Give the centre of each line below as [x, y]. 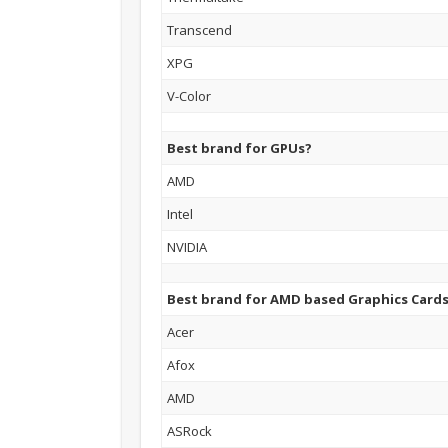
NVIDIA [187, 246]
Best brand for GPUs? [240, 147]
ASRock [190, 430]
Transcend [200, 29]
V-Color [189, 95]
